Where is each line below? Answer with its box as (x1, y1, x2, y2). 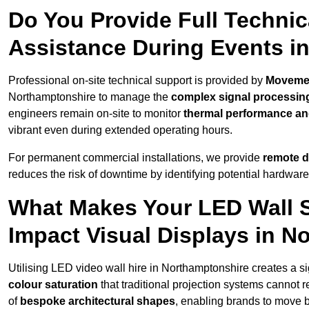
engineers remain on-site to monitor (8, 108, 183, 120)
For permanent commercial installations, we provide (8, 152, 263, 164)
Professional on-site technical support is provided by (8, 74, 266, 87)
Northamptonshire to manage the (8, 91, 171, 103)
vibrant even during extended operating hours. (8, 124, 232, 137)
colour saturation (8, 279, 98, 291)
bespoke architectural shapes (20, 295, 175, 308)
